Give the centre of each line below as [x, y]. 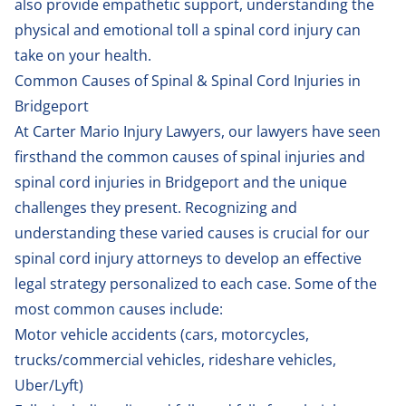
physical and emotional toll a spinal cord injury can [188, 29]
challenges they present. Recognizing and [156, 207]
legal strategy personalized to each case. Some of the [196, 283]
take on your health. [83, 55]
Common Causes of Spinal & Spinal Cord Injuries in [188, 80]
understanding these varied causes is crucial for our [192, 232]
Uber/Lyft [47, 385]
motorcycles [263, 334]
